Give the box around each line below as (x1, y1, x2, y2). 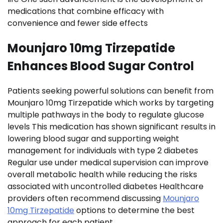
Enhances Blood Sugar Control (7, 57, 194, 74)
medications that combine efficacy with (7, 5, 164, 17)
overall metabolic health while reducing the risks (7, 168, 197, 180)
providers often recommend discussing (7, 192, 163, 204)
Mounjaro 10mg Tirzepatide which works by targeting (7, 97, 214, 109)
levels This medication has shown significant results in (7, 120, 216, 132)
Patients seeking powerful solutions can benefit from (7, 85, 214, 97)
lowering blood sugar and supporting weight (7, 132, 179, 144)
